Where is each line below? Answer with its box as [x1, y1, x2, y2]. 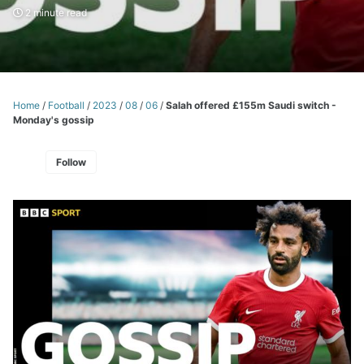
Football [48, 98, 84, 111]
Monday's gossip [13, 113, 94, 126]
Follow [56, 155, 86, 168]
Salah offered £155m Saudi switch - [166, 98, 336, 111]
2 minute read [23, 6, 87, 19]
